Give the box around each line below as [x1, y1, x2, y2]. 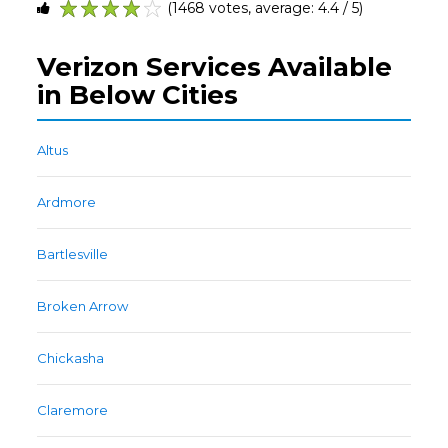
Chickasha [37, 350, 105, 367]
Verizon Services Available [37, 51, 393, 84]
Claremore [37, 402, 109, 419]
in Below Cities [37, 79, 239, 112]
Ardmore [37, 194, 97, 211]
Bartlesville [37, 246, 109, 263]
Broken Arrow [37, 298, 129, 315]
